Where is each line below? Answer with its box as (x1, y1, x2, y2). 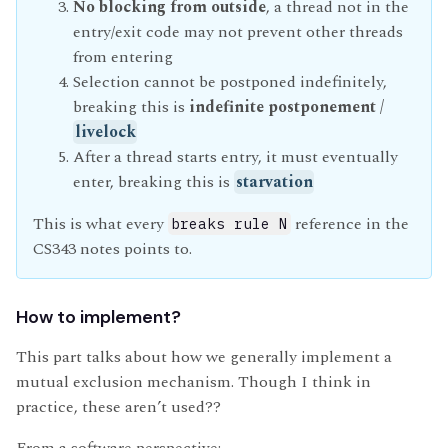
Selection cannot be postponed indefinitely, (73, 70, 387, 94)
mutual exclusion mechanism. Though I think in (16, 369, 371, 394)
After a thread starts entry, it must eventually (73, 145, 398, 169)
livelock (74, 120, 136, 144)
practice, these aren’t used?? (16, 394, 221, 419)
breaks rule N (171, 214, 289, 233)
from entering (73, 45, 173, 69)
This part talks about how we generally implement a (16, 344, 392, 369)
